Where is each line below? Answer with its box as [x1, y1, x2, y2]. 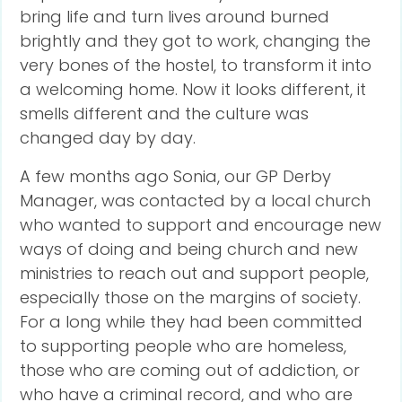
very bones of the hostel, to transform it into [20, 54, 372, 76]
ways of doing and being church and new [20, 238, 359, 260]
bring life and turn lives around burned [20, 5, 330, 28]
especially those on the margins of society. [20, 286, 362, 309]
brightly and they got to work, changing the [20, 30, 371, 52]
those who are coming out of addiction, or [20, 359, 361, 381]
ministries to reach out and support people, [20, 262, 370, 284]
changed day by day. [20, 127, 197, 149]
